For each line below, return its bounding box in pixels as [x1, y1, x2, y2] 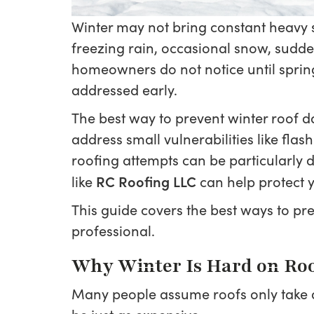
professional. [71, 221, 155, 240]
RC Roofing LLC [96, 171, 196, 191]
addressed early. [71, 80, 177, 99]
